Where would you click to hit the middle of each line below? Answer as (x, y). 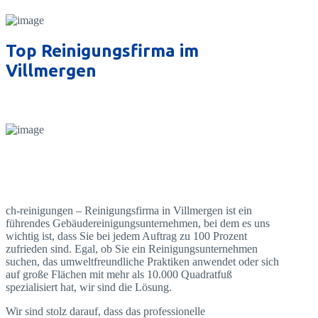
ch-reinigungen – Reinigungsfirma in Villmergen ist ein (129, 210)
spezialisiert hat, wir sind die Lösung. (89, 287)
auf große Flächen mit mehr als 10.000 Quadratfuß (119, 274)
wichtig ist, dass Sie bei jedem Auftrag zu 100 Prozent (126, 236)
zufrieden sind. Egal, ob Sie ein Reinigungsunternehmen (132, 248)
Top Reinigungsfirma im (102, 50)
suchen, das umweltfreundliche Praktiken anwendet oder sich (142, 261)
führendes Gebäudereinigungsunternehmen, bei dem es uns (138, 223)
